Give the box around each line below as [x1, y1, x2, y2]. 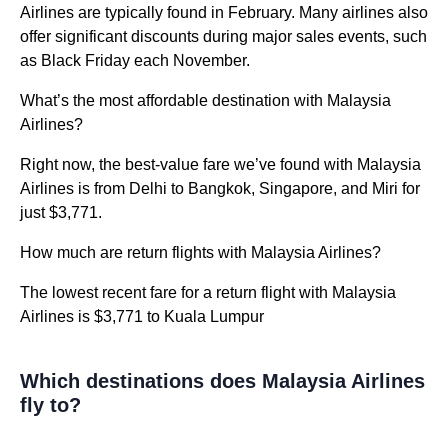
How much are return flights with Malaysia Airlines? [20, 244, 381, 262]
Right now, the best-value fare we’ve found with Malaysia [20, 156, 421, 174]
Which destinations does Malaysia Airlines [20, 370, 425, 393]
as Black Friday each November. [20, 52, 250, 70]
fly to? [20, 394, 81, 417]
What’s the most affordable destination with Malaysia [20, 92, 391, 110]
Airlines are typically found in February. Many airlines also [20, 4, 428, 22]
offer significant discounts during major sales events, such [20, 28, 427, 46]
